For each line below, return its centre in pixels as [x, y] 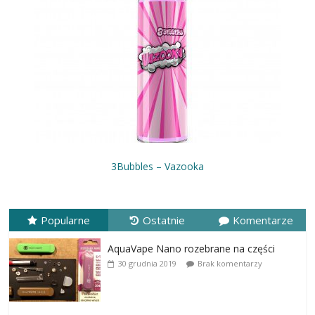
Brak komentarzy [230, 263]
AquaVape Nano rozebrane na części [192, 248]
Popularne [66, 220]
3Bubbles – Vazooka [157, 166]
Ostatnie [163, 220]
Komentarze [263, 220]
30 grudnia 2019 [148, 263]
